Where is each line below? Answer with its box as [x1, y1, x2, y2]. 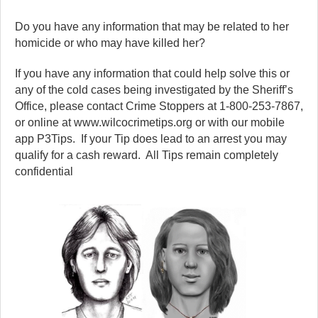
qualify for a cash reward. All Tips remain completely [15, 149, 278, 162]
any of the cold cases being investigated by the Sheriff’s [15, 84, 293, 97]
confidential [15, 165, 73, 178]
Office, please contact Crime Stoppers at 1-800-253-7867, [15, 100, 303, 113]
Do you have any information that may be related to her [15, 21, 289, 33]
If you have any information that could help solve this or [15, 67, 290, 80]
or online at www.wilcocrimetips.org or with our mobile [15, 116, 285, 129]
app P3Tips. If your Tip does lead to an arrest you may [15, 133, 287, 146]
